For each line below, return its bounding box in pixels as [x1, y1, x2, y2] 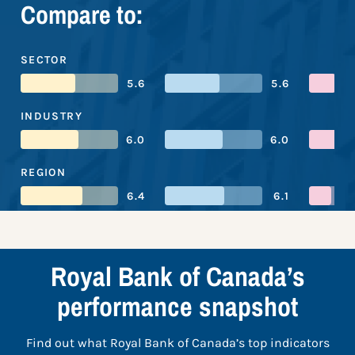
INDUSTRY [20, 109, 83, 124]
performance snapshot [57, 288, 298, 326]
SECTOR [20, 53, 68, 67]
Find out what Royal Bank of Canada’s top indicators [25, 335, 330, 351]
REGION [20, 166, 67, 180]
